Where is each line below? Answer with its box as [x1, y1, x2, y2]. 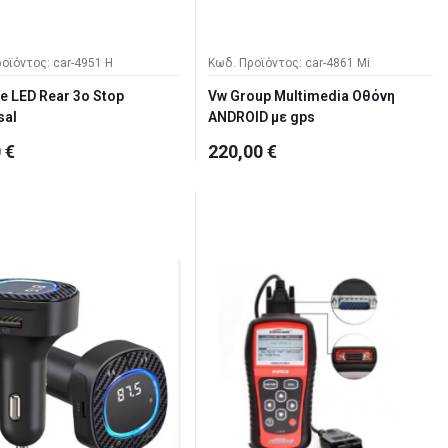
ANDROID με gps [208, 109, 315, 126]
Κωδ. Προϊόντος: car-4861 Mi [208, 56, 370, 71]
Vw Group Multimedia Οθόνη [208, 88, 395, 105]
